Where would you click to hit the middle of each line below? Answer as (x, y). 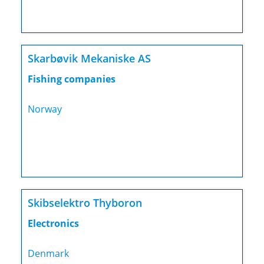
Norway (44, 109)
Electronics (53, 224)
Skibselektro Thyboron (85, 203)
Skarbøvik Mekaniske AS (89, 59)
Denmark (48, 254)
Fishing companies (71, 79)
